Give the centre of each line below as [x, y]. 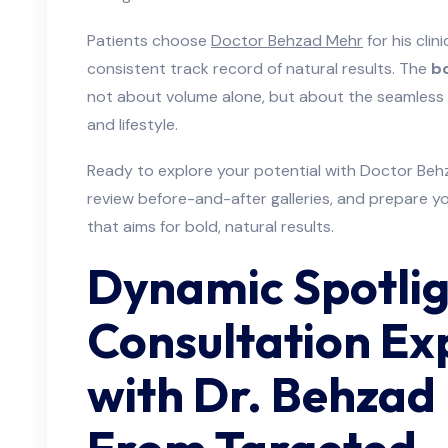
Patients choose [149, 41]
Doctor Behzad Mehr [287, 41]
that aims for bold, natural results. [210, 227]
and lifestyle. [132, 125]
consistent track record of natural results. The [259, 69]
